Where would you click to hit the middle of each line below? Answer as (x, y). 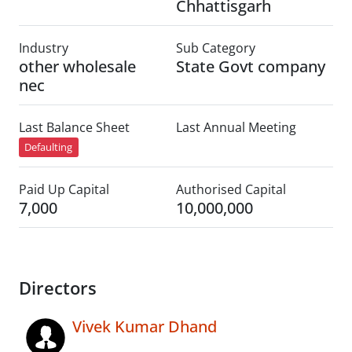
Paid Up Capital (64, 190)
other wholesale (77, 66)
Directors (58, 288)
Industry (44, 48)
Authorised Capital (231, 190)
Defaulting (49, 147)
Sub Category (216, 48)
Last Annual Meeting (236, 127)
